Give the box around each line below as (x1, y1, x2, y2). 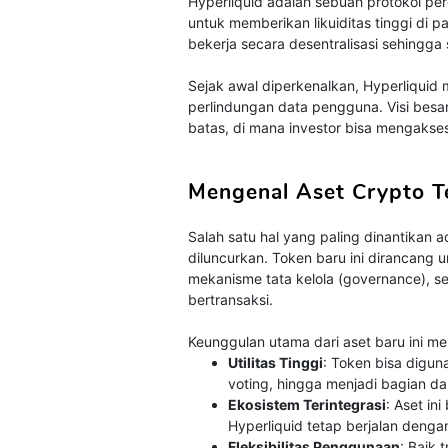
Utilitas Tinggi (228, 354, 324, 371)
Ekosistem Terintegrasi (228, 396, 387, 413)
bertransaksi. (188, 291, 274, 308)
